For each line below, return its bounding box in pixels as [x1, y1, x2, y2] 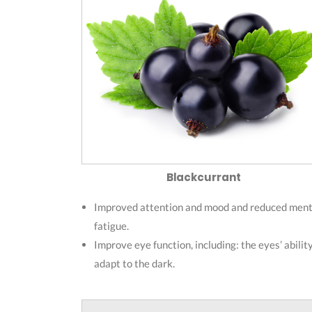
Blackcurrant [166, 169, 241, 185]
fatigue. [94, 219, 129, 232]
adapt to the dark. [94, 256, 175, 270]
